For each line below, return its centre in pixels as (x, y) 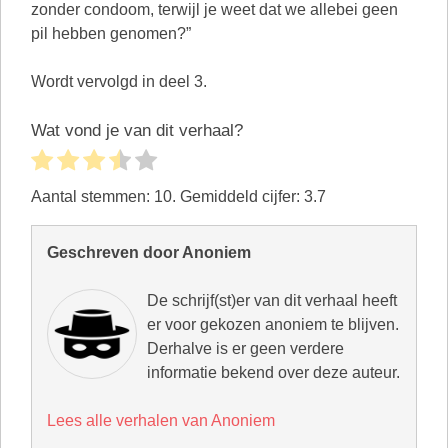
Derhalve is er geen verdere (245, 348)
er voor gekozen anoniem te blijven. (273, 324)
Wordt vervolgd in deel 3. (119, 81)
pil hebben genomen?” (111, 33)
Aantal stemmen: (92, 196)
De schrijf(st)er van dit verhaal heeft (272, 300)
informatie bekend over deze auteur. (273, 372)
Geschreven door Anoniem (149, 252)
